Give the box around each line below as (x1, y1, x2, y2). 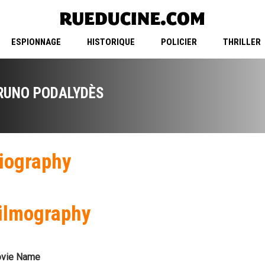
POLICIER (160, 37, 197, 48)
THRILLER (222, 37, 261, 48)
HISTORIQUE (86, 37, 135, 48)
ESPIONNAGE (11, 37, 61, 48)
